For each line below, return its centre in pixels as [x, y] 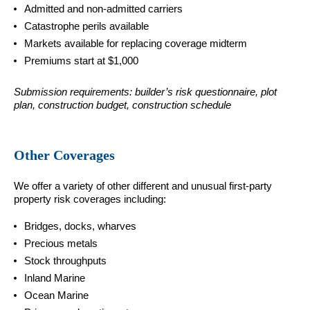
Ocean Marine [56, 295]
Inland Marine [55, 277]
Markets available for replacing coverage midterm [136, 43]
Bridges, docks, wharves [80, 226]
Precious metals [61, 243]
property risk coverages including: [90, 199]
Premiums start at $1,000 [81, 60]
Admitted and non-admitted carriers [103, 8]
